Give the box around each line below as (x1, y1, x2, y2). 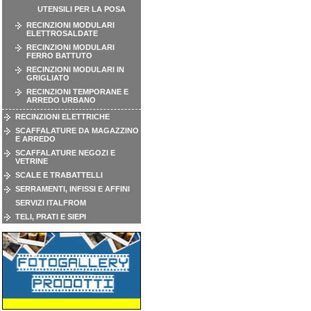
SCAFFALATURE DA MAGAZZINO (15, 126, 139, 135)
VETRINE (15, 157, 48, 165)
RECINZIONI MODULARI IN (26, 65, 124, 74)
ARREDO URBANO (26, 96, 96, 104)
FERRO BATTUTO (26, 51, 92, 60)
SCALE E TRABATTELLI (15, 171, 103, 179)
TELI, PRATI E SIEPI (15, 212, 86, 221)
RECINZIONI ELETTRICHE (15, 112, 110, 121)
